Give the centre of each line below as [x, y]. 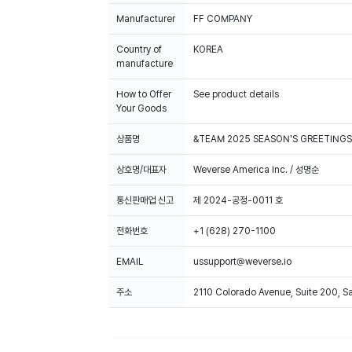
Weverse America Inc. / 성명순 [256, 170]
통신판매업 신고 [145, 200]
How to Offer [144, 94]
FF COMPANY [223, 19]
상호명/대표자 [141, 170]
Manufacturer [146, 19]
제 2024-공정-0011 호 [238, 200]
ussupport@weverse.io [242, 262]
